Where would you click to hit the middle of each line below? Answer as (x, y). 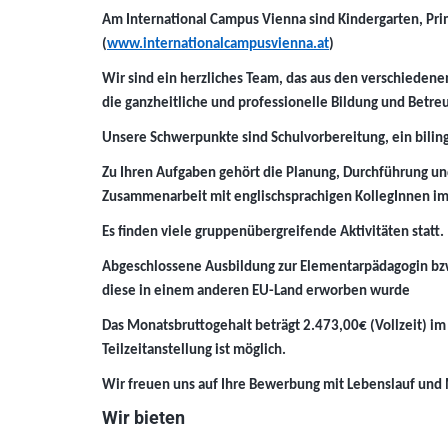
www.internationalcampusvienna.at (218, 45)
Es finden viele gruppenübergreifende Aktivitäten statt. (273, 233)
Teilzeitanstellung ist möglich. (194, 351)
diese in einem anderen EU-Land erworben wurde (256, 292)
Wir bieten (143, 418)
